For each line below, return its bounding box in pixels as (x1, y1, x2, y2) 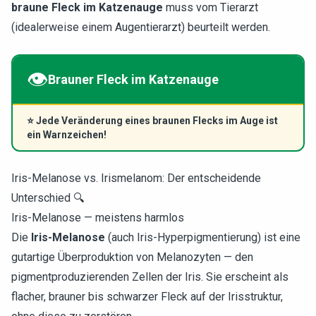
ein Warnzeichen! (27, 129, 107, 140)
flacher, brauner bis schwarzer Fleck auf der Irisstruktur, (11, 290, 283, 303)
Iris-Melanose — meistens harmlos (11, 211, 184, 224)
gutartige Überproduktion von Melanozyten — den (11, 250, 253, 264)
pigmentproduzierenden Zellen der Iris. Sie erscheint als (11, 270, 288, 284)
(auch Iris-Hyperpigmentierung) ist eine (105, 231, 300, 244)
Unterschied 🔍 (11, 191, 84, 205)
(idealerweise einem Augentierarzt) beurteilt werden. (11, 20, 270, 34)
